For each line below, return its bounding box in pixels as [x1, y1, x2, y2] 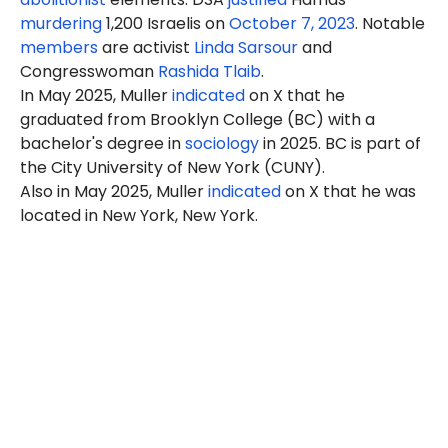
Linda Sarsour [194, 36, 298, 60]
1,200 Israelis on [102, 12, 229, 36]
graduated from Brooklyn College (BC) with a [20, 108, 375, 132]
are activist [98, 36, 194, 60]
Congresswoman [20, 60, 158, 84]
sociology [185, 132, 259, 156]
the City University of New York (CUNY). [20, 156, 325, 180]
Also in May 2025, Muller [20, 180, 208, 204]
